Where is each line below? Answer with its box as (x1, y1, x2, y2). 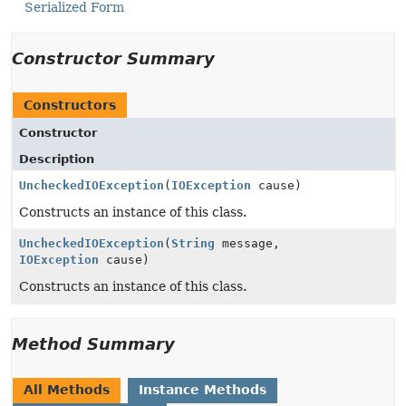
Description (19, 152, 94, 166)
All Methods (24, 382, 110, 397)
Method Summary (12, 334, 175, 353)
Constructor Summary (12, 49, 215, 68)
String (171, 237, 215, 250)
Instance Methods (139, 382, 266, 397)
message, (215, 237, 280, 250)
